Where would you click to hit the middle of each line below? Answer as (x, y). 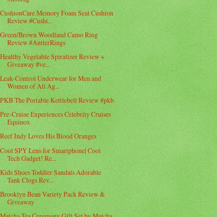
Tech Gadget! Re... (32, 158)
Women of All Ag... (34, 86)
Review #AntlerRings (37, 42)
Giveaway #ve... (29, 64)
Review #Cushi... (30, 20)
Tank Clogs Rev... (31, 180)
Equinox (19, 122)
